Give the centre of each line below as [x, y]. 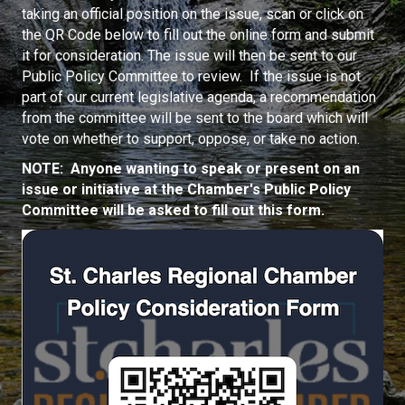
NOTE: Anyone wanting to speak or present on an [191, 168]
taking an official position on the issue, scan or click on [193, 14]
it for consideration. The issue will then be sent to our [189, 55]
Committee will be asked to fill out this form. [173, 210]
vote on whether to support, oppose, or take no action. [191, 138]
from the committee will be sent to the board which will [195, 118]
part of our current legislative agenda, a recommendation [199, 97]
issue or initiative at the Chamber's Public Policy [186, 189]
